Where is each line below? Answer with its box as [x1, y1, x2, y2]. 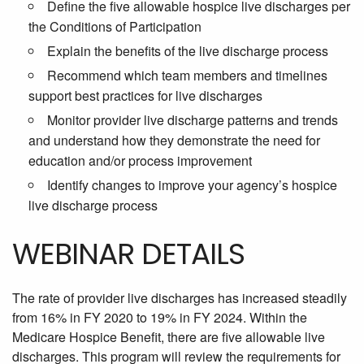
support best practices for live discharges [28, 86, 262, 106]
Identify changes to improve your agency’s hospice [47, 175, 337, 195]
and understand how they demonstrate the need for [28, 131, 320, 150]
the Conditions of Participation [28, 17, 201, 37]
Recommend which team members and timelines [47, 66, 327, 85]
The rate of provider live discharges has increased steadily [12, 288, 347, 308]
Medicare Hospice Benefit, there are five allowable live [12, 327, 325, 347]
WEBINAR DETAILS [12, 233, 245, 275]
